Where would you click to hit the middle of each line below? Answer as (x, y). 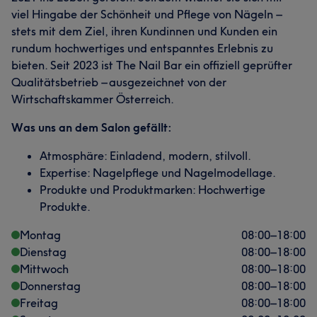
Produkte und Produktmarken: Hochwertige (152, 190)
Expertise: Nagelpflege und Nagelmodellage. (158, 173)
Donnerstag (50, 286)
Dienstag (43, 252)
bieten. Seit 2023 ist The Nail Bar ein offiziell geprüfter (152, 65)
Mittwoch (44, 269)
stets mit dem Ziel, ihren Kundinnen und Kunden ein (144, 31)
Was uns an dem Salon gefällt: (92, 127)
